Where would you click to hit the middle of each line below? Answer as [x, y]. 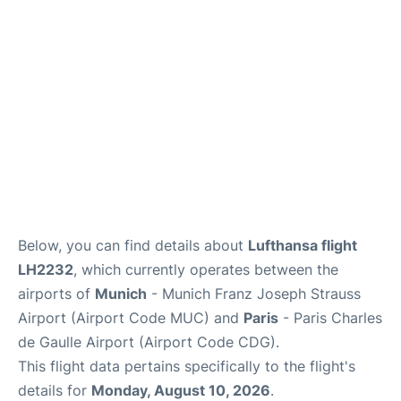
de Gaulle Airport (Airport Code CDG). [149, 341]
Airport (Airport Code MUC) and [131, 317]
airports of [56, 293]
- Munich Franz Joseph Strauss [254, 293]
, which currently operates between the [206, 269]
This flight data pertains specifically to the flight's [187, 366]
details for [55, 390]
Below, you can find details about [133, 245]
